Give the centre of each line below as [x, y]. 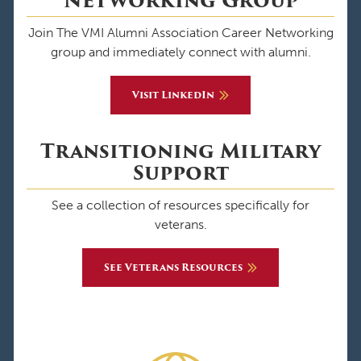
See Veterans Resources [173, 267]
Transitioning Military [180, 151]
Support [180, 172]
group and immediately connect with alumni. [180, 52]
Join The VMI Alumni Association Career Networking [180, 32]
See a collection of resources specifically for [180, 205]
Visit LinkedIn [173, 94]
